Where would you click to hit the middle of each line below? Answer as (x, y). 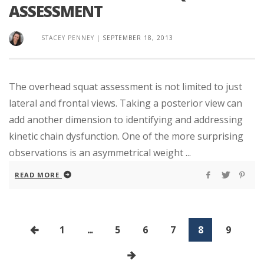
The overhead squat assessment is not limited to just (126, 87)
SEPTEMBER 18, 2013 (138, 38)
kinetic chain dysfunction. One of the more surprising (126, 136)
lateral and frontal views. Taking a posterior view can (126, 103)
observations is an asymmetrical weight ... (100, 153)
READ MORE (37, 175)
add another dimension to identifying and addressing (126, 120)
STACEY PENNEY (68, 38)
